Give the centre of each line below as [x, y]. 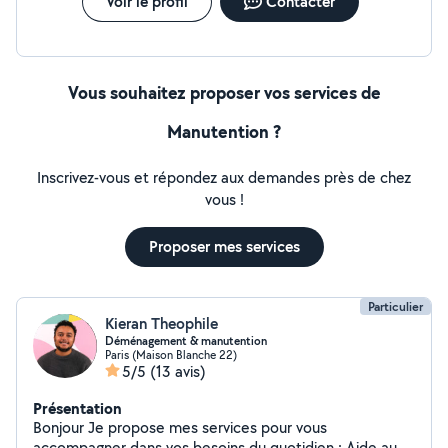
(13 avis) [178, 371]
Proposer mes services [224, 246]
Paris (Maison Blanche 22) [171, 354]
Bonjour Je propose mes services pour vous [60, 427]
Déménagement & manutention [186, 341]
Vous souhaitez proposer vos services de [224, 92]
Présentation [77, 408]
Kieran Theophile [161, 323]
